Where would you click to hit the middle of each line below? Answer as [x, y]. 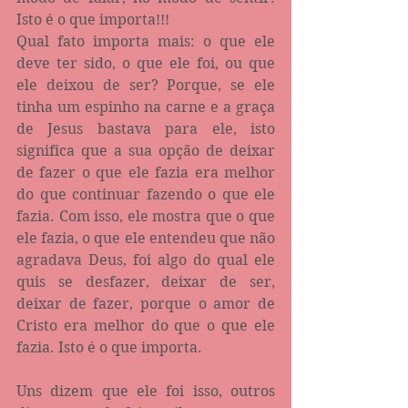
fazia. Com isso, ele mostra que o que [146, 216]
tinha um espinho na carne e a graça [146, 107]
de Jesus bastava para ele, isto [146, 128]
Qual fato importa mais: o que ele [146, 41]
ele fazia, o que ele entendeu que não [146, 238]
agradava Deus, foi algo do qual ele [146, 260]
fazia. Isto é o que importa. [109, 347]
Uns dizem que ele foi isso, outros [146, 391]
